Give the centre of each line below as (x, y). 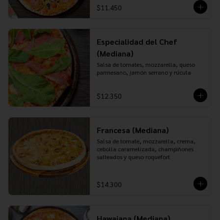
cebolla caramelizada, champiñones (145, 149)
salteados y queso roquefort (133, 157)
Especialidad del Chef (137, 41)
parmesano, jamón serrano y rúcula (144, 72)
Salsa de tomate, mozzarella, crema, (146, 141)
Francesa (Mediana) (133, 130)
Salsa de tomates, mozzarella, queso (146, 64)
